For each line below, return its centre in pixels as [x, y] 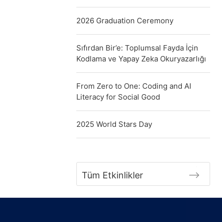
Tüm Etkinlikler [112, 175]
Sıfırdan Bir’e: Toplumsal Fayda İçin [137, 48]
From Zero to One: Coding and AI [134, 86]
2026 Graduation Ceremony [125, 21]
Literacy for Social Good [118, 97]
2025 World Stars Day [114, 124]
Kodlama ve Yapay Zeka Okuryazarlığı [141, 59]
